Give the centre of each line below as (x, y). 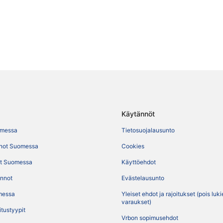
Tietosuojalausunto (148, 130)
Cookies (133, 146)
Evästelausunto (143, 178)
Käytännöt (138, 114)
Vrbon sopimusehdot (150, 218)
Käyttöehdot (139, 162)
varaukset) (136, 202)
